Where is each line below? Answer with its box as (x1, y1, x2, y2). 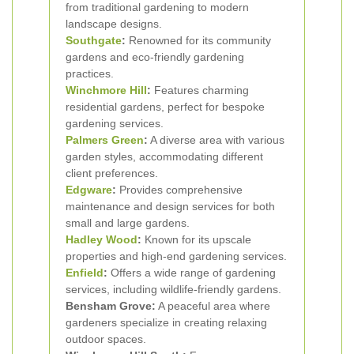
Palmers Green (66, 134, 144, 146)
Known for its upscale (141, 233, 251, 246)
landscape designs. (66, 17, 162, 30)
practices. (66, 67, 114, 80)
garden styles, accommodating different (66, 150, 263, 163)
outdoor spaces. (66, 333, 146, 345)
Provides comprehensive (116, 183, 243, 196)
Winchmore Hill (66, 84, 147, 96)
